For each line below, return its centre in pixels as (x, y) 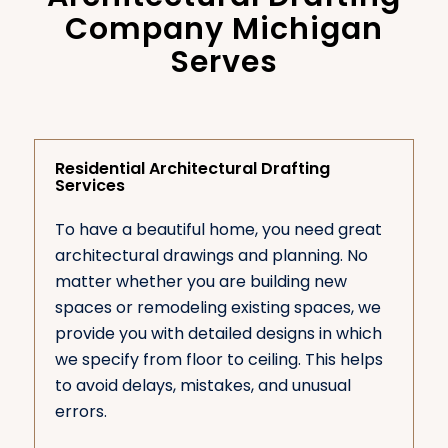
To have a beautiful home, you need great (218, 230)
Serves (223, 61)
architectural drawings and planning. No (211, 256)
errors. (80, 412)
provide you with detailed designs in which (218, 334)
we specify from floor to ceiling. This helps (218, 360)
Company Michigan (223, 28)
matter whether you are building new (200, 282)
